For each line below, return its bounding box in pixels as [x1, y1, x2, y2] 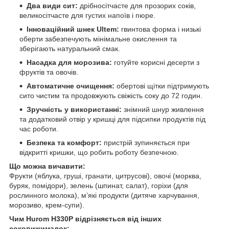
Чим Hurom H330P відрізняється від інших [9, 214, 162, 223]
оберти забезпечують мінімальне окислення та [19, 34, 177, 43]
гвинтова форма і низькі [119, 25, 201, 33]
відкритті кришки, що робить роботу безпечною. [19, 148, 179, 156]
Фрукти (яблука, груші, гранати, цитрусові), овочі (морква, [9, 171, 201, 180]
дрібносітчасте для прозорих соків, [78, 1, 196, 10]
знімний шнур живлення [122, 105, 204, 113]
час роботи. [19, 124, 58, 133]
